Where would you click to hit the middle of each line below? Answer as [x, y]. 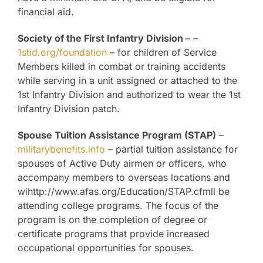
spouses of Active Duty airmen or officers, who [122, 163]
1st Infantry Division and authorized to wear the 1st [129, 95]
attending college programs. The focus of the [118, 206]
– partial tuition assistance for [171, 149]
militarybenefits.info [61, 149]
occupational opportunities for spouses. [106, 248]
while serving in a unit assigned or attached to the [127, 81]
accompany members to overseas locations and [124, 178]
